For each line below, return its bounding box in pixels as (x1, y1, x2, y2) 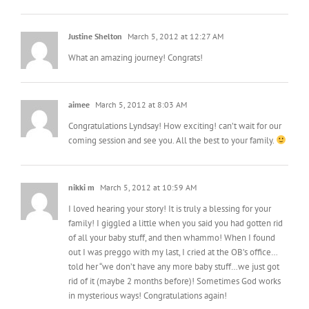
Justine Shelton (68, 14, 122, 26)
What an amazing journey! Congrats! (68, 35, 203, 48)
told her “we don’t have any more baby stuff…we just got (68, 244, 279, 257)
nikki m (68, 166, 94, 177)
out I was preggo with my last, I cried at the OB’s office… (68, 230, 278, 242)
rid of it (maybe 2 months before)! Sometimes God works (68, 259, 281, 271)
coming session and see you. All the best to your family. (68, 118, 276, 130)
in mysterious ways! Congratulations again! (68, 273, 227, 286)
